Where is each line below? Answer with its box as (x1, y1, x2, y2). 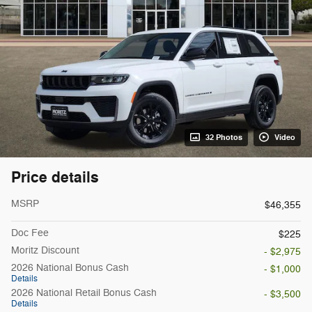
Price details (11, 167, 99, 187)
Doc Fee (11, 226, 49, 239)
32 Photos (205, 132, 242, 142)
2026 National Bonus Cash (11, 261, 129, 274)
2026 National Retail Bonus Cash (11, 286, 157, 299)
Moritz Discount (11, 244, 79, 256)
